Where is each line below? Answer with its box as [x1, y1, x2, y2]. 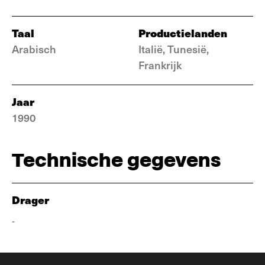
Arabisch [12, 41, 56, 56]
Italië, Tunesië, [138, 41, 209, 56]
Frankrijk [138, 57, 182, 72]
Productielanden [138, 25, 227, 41]
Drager [12, 192, 49, 208]
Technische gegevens [12, 149, 221, 171]
